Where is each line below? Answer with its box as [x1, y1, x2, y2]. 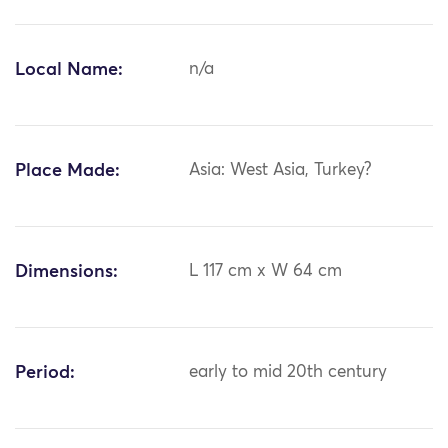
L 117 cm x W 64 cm [189, 263, 343, 281]
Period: [15, 364, 75, 383]
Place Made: [15, 162, 120, 181]
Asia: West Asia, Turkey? [189, 162, 373, 180]
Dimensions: [15, 263, 118, 282]
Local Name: [15, 61, 123, 80]
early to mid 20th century [189, 364, 388, 382]
